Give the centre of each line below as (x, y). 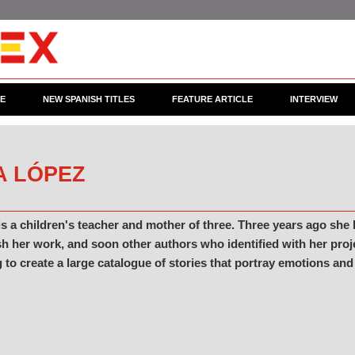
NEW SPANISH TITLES (88, 99)
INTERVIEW (314, 99)
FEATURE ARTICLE (212, 99)
